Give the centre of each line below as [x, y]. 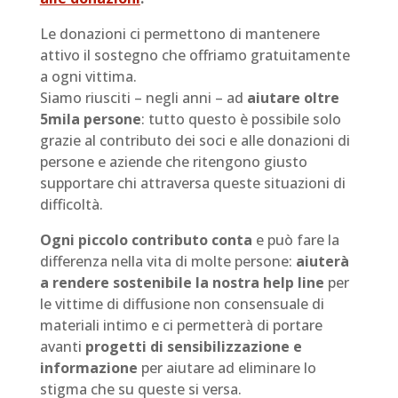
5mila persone [90, 119]
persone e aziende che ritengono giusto [173, 162]
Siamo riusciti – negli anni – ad [143, 98]
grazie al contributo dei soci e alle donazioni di [195, 140]
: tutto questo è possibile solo [241, 119]
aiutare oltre [293, 98]
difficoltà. [71, 204]
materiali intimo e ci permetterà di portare [181, 325]
